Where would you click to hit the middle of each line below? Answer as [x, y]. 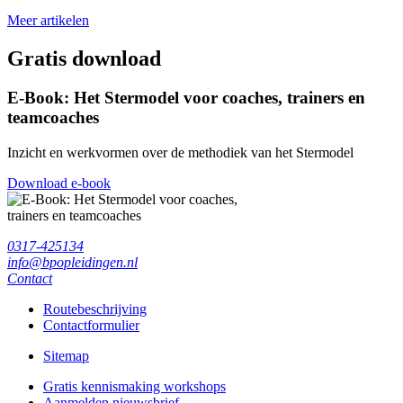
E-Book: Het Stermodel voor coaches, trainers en [186, 98]
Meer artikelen [48, 20]
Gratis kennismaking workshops [134, 387]
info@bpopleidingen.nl [72, 263]
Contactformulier [91, 326]
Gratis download [84, 58]
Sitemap [66, 356]
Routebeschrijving [95, 309]
